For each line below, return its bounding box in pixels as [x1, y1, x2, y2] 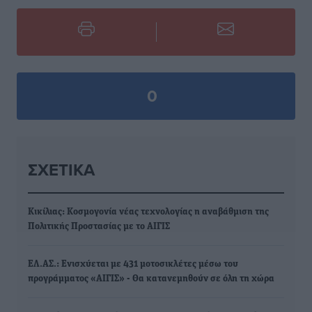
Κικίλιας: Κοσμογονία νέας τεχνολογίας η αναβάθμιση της [28, 207, 269, 217]
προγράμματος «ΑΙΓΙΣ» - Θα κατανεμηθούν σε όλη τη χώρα [28, 274, 274, 284]
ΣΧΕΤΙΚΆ [28, 157, 95, 182]
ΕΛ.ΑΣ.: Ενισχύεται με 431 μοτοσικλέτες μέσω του [28, 259, 238, 270]
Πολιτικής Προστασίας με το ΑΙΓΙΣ [28, 221, 170, 232]
